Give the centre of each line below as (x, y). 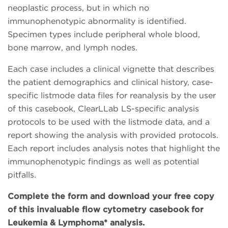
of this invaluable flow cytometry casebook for (106, 210)
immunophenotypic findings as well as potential (103, 162)
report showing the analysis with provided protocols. (113, 135)
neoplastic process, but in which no (78, 8)
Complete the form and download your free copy (111, 196)
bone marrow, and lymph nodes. (73, 48)
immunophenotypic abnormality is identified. (97, 21)
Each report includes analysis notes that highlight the (114, 149)
